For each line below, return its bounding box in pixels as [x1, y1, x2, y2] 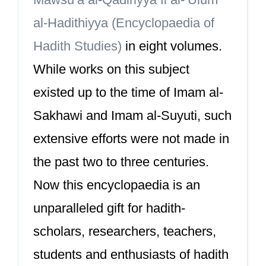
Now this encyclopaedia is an [33, 178, 200, 192]
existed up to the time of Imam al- [33, 85, 223, 100]
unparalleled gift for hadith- [33, 201, 185, 216]
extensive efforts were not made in [33, 131, 229, 146]
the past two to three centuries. [33, 154, 209, 169]
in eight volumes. [122, 39, 222, 53]
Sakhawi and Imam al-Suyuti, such [33, 108, 232, 123]
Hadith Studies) [33, 39, 122, 53]
